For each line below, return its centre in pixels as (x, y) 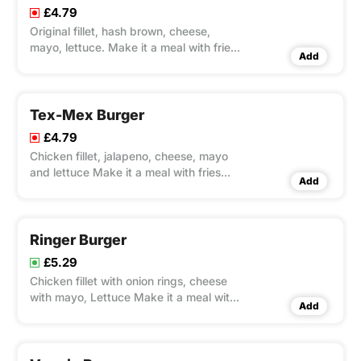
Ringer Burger (78, 240)
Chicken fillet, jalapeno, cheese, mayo (129, 156)
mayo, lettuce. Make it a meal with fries (133, 48)
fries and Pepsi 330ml (87, 313)
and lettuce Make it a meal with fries (125, 172)
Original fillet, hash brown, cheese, (120, 31)
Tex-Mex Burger (87, 115)
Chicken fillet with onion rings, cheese (129, 281)
